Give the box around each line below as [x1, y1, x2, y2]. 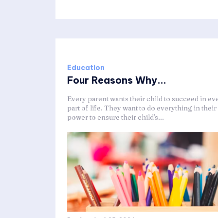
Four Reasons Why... [67, 73, 166, 86]
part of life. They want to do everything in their [67, 103, 217, 112]
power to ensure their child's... [67, 112, 164, 122]
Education [67, 63, 105, 72]
